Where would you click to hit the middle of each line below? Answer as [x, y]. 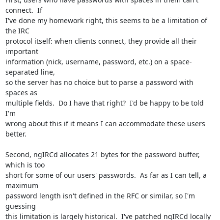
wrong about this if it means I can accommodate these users [105, 124]
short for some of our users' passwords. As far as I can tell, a [106, 175]
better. [16, 134]
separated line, [30, 72]
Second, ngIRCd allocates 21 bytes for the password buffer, [102, 154]
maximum [22, 185]
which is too [25, 165]
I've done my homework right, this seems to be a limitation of [106, 20]
